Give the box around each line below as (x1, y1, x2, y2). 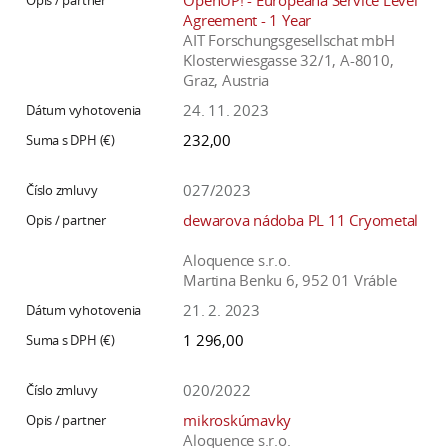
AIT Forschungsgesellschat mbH (183, 30, 395, 51)
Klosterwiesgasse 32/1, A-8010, (183, 50, 394, 71)
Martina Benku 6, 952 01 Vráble (183, 270, 397, 291)
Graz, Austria (183, 70, 270, 91)
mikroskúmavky (183, 410, 292, 431)
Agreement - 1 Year (183, 10, 312, 31)
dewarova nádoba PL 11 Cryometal (183, 210, 419, 231)
